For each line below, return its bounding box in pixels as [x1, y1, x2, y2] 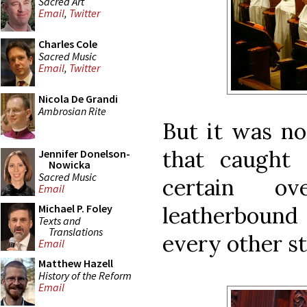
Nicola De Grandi [38, 92, 118, 106]
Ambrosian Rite [38, 103, 106, 118]
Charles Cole [38, 37, 97, 51]
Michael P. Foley [38, 201, 112, 215]
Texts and [38, 213, 81, 228]
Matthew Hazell [38, 256, 113, 270]
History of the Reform [38, 268, 132, 282]
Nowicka [49, 158, 90, 171]
